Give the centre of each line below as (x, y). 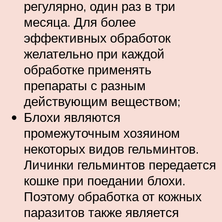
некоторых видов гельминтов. (111, 149)
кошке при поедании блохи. (105, 181)
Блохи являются (72, 117)
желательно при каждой (94, 54)
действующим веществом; (102, 101)
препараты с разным (85, 85)
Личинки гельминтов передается (120, 165)
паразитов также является (101, 212)
